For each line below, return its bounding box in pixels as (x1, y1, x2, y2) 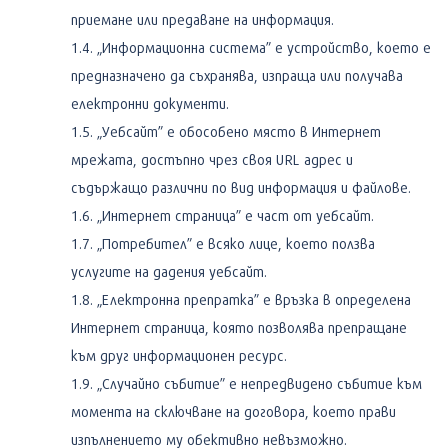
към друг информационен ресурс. (71, 346, 287, 364)
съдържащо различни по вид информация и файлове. (71, 178, 411, 196)
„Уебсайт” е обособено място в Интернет (97, 122, 381, 140)
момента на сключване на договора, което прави (71, 402, 396, 420)
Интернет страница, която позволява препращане (71, 318, 407, 336)
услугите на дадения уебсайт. (71, 262, 267, 280)
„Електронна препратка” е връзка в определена (97, 290, 411, 308)
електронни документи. (71, 94, 229, 112)
